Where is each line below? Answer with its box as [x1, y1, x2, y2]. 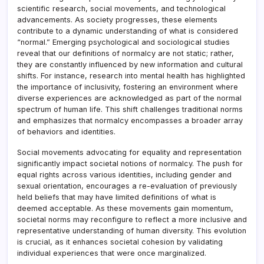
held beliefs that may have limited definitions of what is [17, 193, 216, 202]
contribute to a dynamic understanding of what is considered [17, 27, 238, 36]
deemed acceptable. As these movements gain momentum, [17, 204, 233, 213]
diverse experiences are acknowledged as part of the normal [17, 94, 242, 103]
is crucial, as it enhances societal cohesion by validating [17, 237, 223, 247]
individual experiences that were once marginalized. [17, 249, 206, 258]
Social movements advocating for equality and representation [17, 148, 242, 157]
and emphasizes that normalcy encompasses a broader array [17, 116, 243, 126]
